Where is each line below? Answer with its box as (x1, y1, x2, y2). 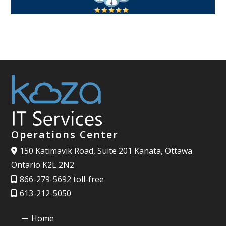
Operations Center (11, 128, 119, 142)
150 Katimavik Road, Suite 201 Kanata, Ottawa (20, 145, 193, 157)
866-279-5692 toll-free (20, 174, 104, 185)
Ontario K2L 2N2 (11, 159, 75, 171)
